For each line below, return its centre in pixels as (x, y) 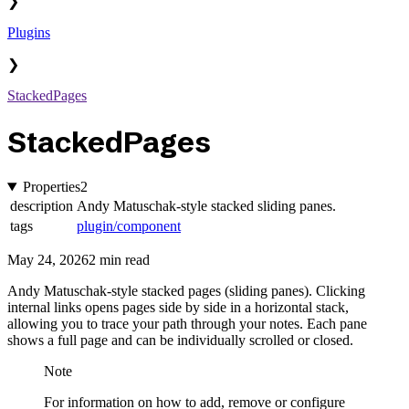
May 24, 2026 (48, 260)
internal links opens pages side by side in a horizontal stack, (178, 308)
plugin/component (129, 226)
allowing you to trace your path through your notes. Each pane (187, 324)
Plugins (29, 33)
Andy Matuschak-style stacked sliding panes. (206, 206)
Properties (51, 187)
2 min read (119, 260)
